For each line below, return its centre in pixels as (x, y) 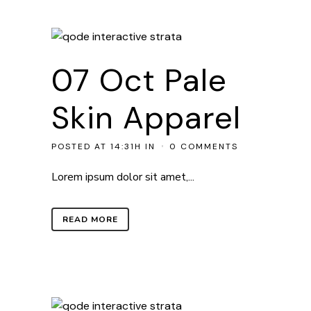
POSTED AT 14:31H (96, 146)
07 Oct (103, 80)
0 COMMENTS (204, 146)
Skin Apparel (146, 118)
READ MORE (90, 219)
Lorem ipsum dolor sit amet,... (123, 177)
